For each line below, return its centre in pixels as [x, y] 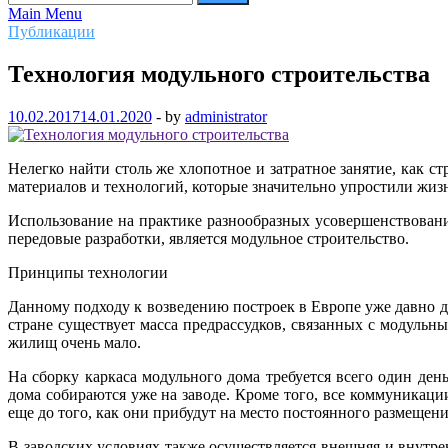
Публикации [51, 31]
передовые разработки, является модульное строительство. [208, 238]
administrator [226, 116]
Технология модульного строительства [219, 73]
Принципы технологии [88, 272]
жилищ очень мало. [74, 342]
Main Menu [45, 13]
